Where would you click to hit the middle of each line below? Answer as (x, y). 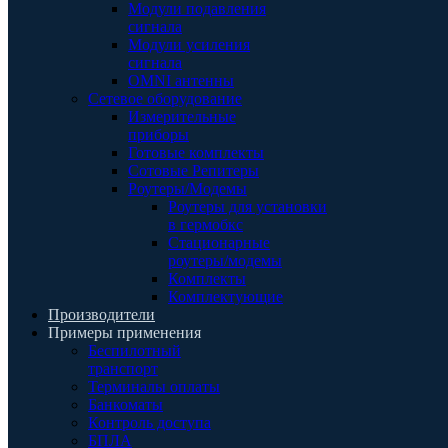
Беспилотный (134, 350)
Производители (101, 314)
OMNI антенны (181, 80)
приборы (158, 134)
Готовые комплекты (196, 152)
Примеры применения (124, 332)
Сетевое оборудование (165, 98)
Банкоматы (125, 404)
